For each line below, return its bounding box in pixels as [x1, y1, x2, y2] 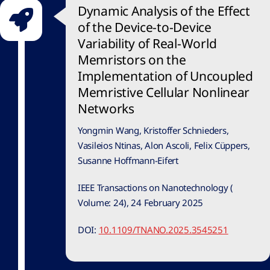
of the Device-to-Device [78, 19, 212, 36]
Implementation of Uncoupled [78, 67, 253, 85]
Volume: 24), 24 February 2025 [78, 196, 204, 209]
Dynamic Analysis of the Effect [78, 2, 250, 20]
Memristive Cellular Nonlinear [78, 84, 250, 101]
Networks [78, 100, 134, 118]
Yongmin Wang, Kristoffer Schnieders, [78, 124, 229, 137]
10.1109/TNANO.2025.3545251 [98, 224, 228, 236]
